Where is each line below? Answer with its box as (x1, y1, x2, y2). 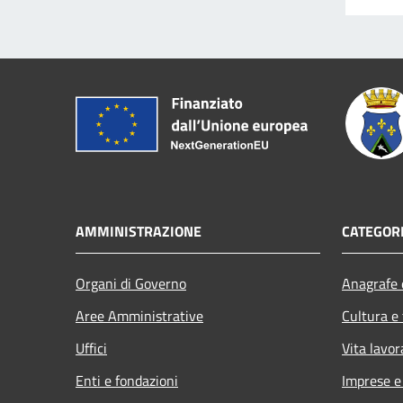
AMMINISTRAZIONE (76, 219, 201, 242)
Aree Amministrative (76, 304, 203, 327)
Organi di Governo (76, 272, 186, 294)
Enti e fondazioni (76, 369, 178, 391)
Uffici (76, 336, 107, 359)
